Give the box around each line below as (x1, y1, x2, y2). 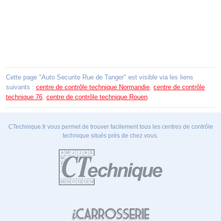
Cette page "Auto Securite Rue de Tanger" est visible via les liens (6, 74, 193, 81)
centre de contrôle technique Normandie (36, 83, 149, 91)
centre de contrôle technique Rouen (46, 93, 147, 101)
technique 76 (6, 93, 42, 101)
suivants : (6, 83, 36, 91)
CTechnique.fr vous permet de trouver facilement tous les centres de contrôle (8, 123, 213, 131)
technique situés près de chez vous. (63, 132, 158, 140)
